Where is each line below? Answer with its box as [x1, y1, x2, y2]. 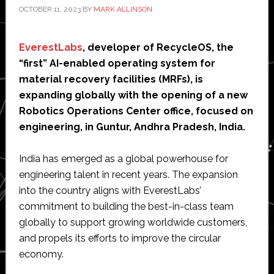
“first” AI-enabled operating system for [18, 57, 215, 69]
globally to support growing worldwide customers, [18, 216, 247, 228]
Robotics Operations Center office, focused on [18, 105, 253, 117]
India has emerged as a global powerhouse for [18, 152, 228, 165]
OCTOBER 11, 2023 [18, 4, 81, 13]
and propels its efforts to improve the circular [18, 232, 221, 244]
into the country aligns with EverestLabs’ [18, 184, 201, 196]
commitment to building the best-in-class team [18, 200, 234, 212]
